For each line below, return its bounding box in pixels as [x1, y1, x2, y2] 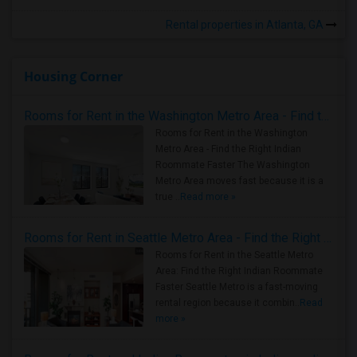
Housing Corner [24, 67, 123, 85]
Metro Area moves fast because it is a [155, 175, 324, 186]
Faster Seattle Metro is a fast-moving [155, 280, 318, 292]
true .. [155, 190, 180, 202]
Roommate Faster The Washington [155, 159, 310, 171]
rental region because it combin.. [155, 296, 300, 308]
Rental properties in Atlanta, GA [166, 18, 326, 31]
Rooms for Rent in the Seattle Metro [155, 249, 313, 261]
